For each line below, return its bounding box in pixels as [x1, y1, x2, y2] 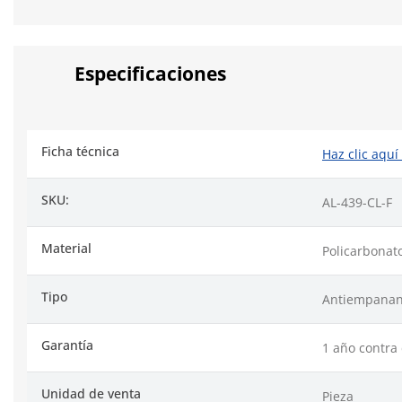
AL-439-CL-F [322, 194, 392, 212]
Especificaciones [74, 61, 226, 87]
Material [41, 240, 92, 258]
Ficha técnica [41, 143, 119, 161]
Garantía [41, 336, 93, 354]
